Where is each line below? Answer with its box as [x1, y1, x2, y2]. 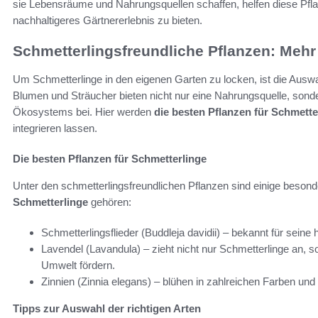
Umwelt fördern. [41, 259, 115, 272]
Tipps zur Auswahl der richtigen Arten [13, 302, 201, 315]
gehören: [88, 196, 131, 209]
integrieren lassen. [13, 122, 97, 135]
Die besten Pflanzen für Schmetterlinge [13, 153, 207, 165]
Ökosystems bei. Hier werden [13, 106, 154, 119]
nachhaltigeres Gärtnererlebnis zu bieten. [13, 14, 202, 26]
